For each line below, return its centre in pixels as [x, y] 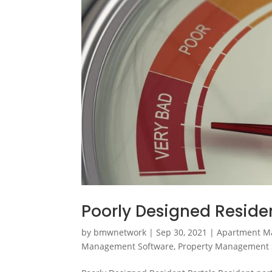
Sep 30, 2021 [182, 233]
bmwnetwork [120, 233]
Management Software [128, 246]
